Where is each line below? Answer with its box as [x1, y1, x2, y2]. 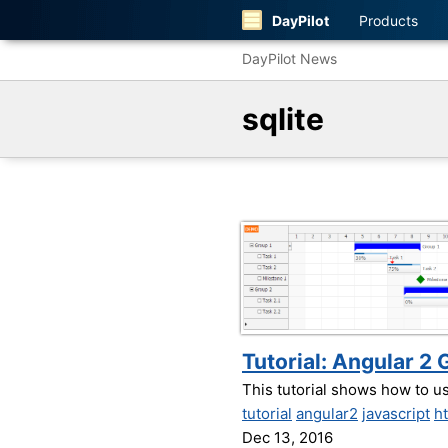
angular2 [296, 404, 358, 423]
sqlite [242, 101, 324, 137]
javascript [362, 404, 430, 423]
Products [359, 11, 418, 29]
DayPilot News [242, 50, 337, 67]
